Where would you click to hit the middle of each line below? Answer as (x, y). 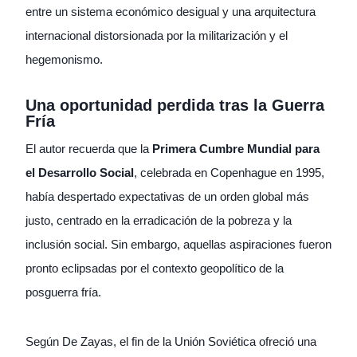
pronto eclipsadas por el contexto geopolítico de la (155, 269)
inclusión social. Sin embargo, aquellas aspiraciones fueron (178, 245)
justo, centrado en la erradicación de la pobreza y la (159, 221)
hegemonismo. (64, 60)
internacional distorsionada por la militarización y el (157, 36)
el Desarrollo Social (80, 173)
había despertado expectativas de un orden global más (167, 197)
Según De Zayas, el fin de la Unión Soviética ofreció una (171, 342)
